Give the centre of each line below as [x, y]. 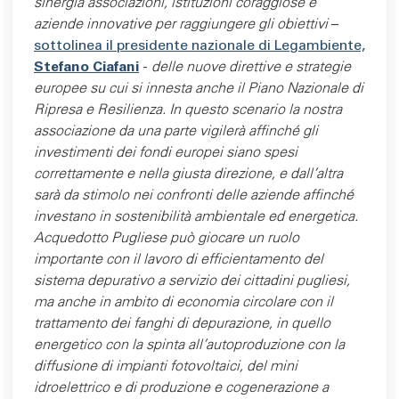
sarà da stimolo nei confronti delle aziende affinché [194, 196]
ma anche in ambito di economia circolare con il [183, 303]
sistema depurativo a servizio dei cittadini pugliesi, [192, 281]
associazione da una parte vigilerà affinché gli [176, 132]
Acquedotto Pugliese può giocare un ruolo [167, 239]
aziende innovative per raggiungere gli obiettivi [183, 25]
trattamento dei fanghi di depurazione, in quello [182, 324]
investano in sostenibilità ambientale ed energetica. [196, 217]
